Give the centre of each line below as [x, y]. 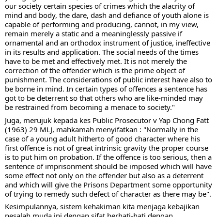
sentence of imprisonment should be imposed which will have [108, 166]
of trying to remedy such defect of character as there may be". [108, 194]
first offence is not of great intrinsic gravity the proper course [107, 147]
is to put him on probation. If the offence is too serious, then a [108, 157]
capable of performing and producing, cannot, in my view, [102, 24]
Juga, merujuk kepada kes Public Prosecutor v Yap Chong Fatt [107, 120]
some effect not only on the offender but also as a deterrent [104, 175]
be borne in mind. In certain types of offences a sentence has [106, 89]
